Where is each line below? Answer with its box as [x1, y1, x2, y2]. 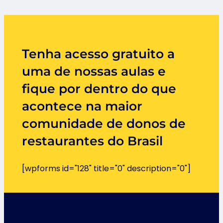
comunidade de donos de [22, 116, 186, 131]
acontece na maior [22, 99, 142, 114]
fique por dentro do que [22, 81, 176, 97]
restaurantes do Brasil [22, 133, 163, 149]
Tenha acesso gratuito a [22, 46, 175, 62]
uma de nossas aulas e [22, 64, 166, 79]
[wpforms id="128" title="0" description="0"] [22, 163, 191, 175]
